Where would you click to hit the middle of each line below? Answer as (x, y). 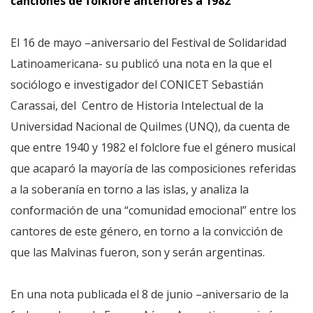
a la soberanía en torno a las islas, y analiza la (130, 189)
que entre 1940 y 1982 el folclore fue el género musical (153, 147)
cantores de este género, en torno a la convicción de (147, 231)
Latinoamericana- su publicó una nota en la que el (141, 64)
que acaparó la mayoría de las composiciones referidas (153, 168)
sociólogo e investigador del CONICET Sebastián (137, 85)
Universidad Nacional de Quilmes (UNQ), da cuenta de (150, 126)
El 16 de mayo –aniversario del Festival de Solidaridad (148, 43)
